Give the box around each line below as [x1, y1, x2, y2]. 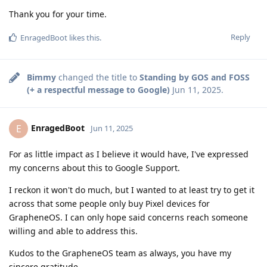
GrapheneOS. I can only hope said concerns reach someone [9, 211, 248, 223]
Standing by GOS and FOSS [139, 71, 250, 83]
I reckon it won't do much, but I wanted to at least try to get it [9, 184, 254, 195]
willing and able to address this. [9, 225, 138, 237]
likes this [67, 32, 100, 43]
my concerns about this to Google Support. [9, 162, 180, 173]
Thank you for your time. [9, 8, 107, 20]
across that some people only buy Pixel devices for [9, 197, 210, 209]
